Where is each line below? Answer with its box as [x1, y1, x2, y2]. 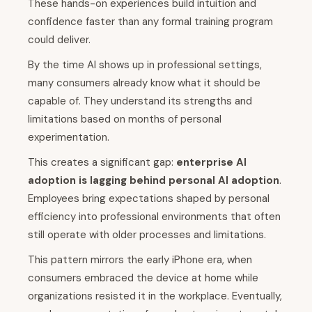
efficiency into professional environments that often [28, 210, 281, 224]
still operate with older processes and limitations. [28, 228, 266, 242]
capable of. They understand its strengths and [28, 94, 252, 109]
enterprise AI [176, 155, 247, 170]
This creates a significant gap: [28, 155, 176, 170]
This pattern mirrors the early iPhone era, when [28, 253, 252, 267]
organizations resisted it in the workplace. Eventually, [28, 289, 282, 304]
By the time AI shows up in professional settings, [28, 58, 262, 72]
